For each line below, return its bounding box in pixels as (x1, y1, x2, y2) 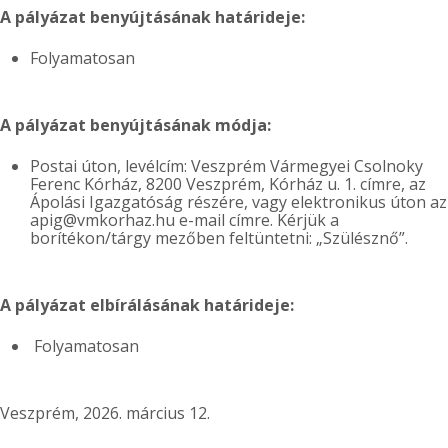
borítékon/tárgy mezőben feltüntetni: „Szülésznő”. (30, 227, 408, 249)
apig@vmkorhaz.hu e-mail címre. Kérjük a (30, 209, 339, 231)
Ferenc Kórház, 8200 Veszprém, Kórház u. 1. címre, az (30, 173, 426, 195)
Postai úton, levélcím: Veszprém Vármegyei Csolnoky (30, 155, 423, 177)
